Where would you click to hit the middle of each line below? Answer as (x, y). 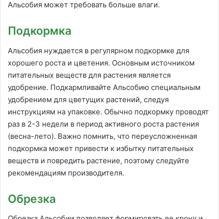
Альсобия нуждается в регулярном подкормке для (99, 50)
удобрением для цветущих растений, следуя (88, 99)
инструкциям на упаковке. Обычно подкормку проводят (108, 111)
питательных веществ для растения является (89, 75)
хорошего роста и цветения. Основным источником (101, 63)
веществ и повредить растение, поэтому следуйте (99, 160)
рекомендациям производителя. (66, 173)
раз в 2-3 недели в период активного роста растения (103, 124)
